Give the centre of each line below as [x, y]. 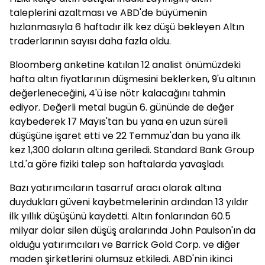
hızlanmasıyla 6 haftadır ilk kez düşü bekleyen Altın [127, 27]
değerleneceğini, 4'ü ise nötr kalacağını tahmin [117, 93]
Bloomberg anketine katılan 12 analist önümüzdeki [125, 65]
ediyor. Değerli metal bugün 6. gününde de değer [122, 107]
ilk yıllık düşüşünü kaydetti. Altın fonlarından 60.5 [120, 216]
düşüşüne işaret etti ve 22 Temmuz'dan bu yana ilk [125, 136]
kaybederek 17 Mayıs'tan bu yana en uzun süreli [119, 122]
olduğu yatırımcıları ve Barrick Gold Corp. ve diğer [125, 245]
